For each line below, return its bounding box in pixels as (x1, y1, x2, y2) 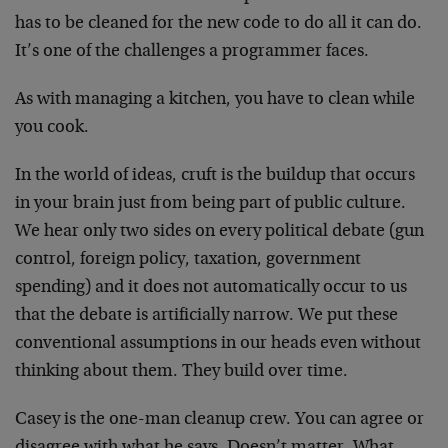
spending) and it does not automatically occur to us (15, 279, 407, 297)
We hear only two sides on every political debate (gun (15, 223, 424, 241)
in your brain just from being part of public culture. (15, 195, 406, 213)
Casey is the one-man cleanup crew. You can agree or (15, 411, 424, 429)
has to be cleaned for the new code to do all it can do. (15, 15, 422, 33)
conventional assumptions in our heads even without (15, 335, 421, 353)
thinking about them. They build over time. (15, 363, 348, 381)
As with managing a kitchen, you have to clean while (15, 91, 415, 109)
